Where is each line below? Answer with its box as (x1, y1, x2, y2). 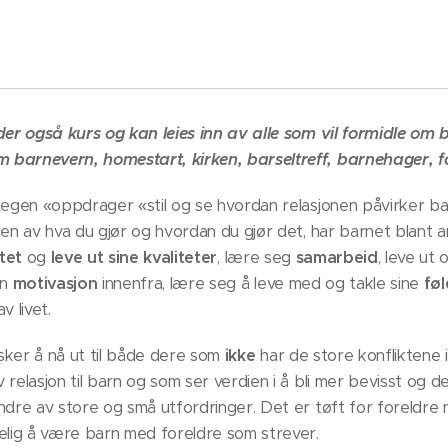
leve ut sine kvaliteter (50, 246, 218, 268)
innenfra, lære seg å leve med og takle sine (97, 272, 424, 294)
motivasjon (12, 272, 98, 294)
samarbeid (295, 246, 378, 268)
